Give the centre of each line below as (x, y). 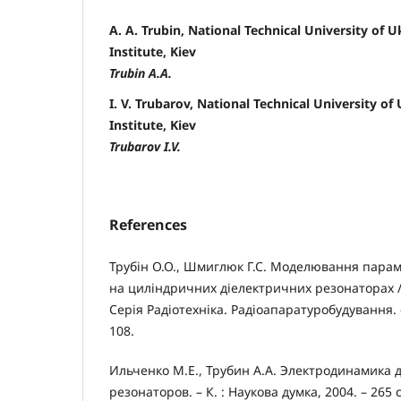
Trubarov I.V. (145, 147)
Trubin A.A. (141, 73)
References (148, 225)
